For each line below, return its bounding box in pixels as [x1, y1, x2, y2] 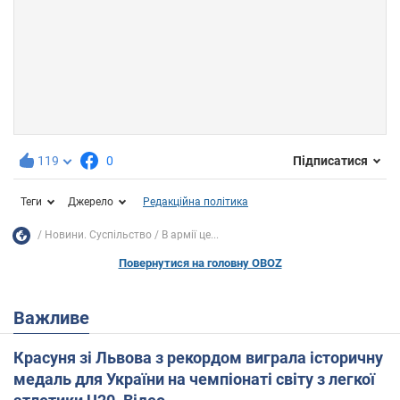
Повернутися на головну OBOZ [118, 255, 282, 270]
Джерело [68, 195, 113, 208]
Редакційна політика [143, 195, 248, 208]
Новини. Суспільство [45, 229, 152, 242]
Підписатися [293, 154, 368, 169]
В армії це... [162, 229, 219, 242]
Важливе [25, 306, 89, 329]
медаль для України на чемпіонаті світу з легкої [13, 369, 375, 388]
